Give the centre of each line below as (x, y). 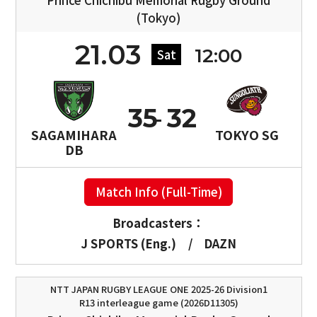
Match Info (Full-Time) (158, 191)
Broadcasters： (158, 223)
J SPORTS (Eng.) (128, 244)
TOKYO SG (247, 135)
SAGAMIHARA (74, 135)
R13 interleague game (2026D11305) (158, 302)
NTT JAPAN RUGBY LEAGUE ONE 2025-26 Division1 (158, 289)
